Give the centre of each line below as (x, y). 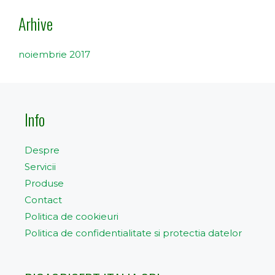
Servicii (40, 167)
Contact (43, 200)
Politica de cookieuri (72, 216)
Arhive (36, 24)
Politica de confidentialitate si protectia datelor (133, 233)
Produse (44, 183)
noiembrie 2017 (54, 54)
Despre (42, 150)
